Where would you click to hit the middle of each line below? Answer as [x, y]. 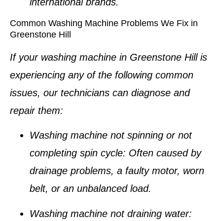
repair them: [37, 110]
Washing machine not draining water [109, 213]
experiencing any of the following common [102, 75]
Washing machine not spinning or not [111, 135]
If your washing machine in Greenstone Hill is [109, 57]
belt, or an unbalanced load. [91, 189]
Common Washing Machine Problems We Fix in [104, 23]
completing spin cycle [76, 153]
